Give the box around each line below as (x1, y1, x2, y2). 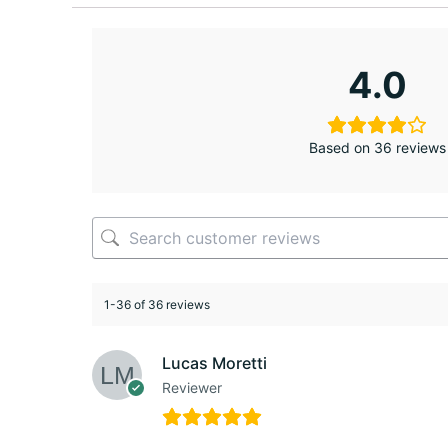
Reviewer (162, 378, 222, 396)
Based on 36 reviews (308, 139, 446, 157)
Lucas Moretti (162, 352, 267, 373)
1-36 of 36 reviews (104, 296, 210, 312)
